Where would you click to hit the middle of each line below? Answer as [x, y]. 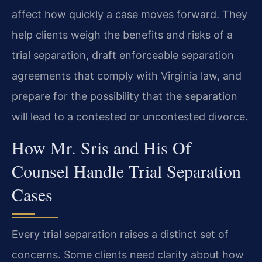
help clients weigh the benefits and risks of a [122, 35]
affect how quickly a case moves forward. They [130, 15]
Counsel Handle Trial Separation [126, 170]
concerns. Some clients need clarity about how [128, 254]
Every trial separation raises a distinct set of [120, 234]
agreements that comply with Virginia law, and [127, 76]
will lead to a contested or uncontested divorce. [130, 117]
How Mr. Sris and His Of [101, 147]
